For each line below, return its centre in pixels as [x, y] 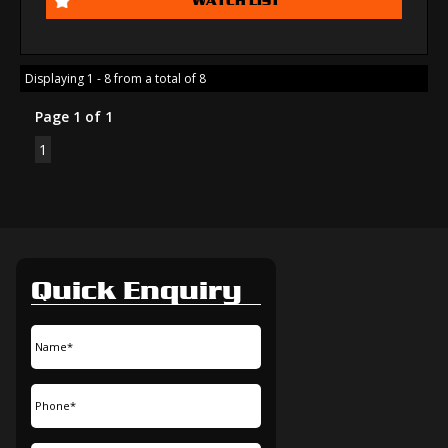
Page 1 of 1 [74, 116]
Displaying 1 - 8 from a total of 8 [115, 78]
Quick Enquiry [136, 289]
